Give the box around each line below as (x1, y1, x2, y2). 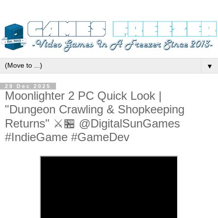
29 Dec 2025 (5, 83, 51, 89)
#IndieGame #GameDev (5, 130, 129, 144)
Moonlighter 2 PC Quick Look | (5, 89, 162, 102)
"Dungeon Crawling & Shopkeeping (5, 102, 184, 116)
